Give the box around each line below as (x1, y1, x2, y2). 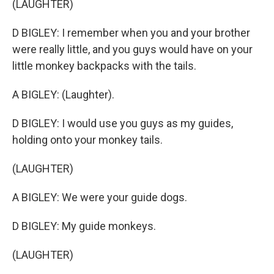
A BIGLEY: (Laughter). (12, 88, 114, 101)
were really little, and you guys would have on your (12, 43, 253, 56)
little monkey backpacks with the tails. (12, 59, 196, 72)
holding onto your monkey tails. (12, 133, 163, 146)
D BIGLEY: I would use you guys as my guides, (12, 117, 233, 130)
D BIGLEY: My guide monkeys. (12, 220, 156, 232)
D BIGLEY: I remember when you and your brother (12, 26, 250, 39)
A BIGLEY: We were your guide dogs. (12, 191, 187, 204)
